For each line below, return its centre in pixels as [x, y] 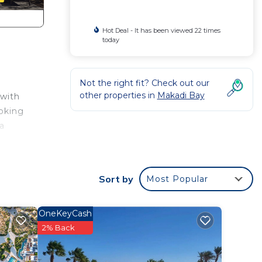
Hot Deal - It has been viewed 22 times [161, 30]
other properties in [118, 95]
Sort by [116, 179]
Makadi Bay [181, 95]
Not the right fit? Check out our [144, 83]
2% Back [58, 228]
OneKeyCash [65, 214]
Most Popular [177, 179]
